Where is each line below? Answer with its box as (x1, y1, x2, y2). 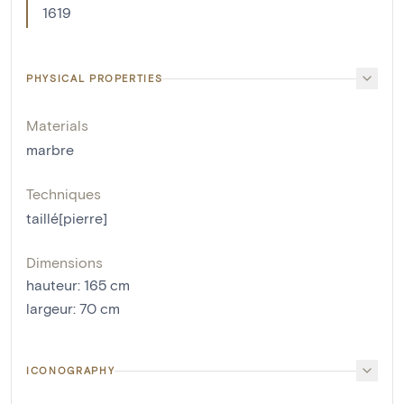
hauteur (26, 276, 78, 293)
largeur (26, 299, 73, 317)
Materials (26, 116, 88, 133)
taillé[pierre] (26, 209, 107, 226)
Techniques (26, 185, 101, 202)
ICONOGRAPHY (26, 364, 115, 376)
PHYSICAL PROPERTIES (26, 72, 163, 84)
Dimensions (26, 253, 103, 271)
